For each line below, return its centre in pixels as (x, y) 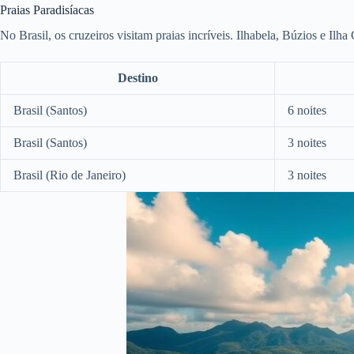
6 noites (307, 111)
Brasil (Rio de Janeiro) (70, 175)
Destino (137, 78)
